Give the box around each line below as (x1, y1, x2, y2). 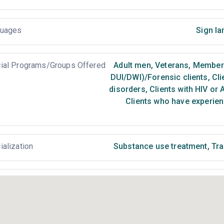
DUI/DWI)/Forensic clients (110, 72, 208, 82)
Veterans (152, 60, 189, 70)
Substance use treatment (113, 141, 207, 151)
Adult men (113, 60, 151, 70)
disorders (109, 84, 145, 94)
